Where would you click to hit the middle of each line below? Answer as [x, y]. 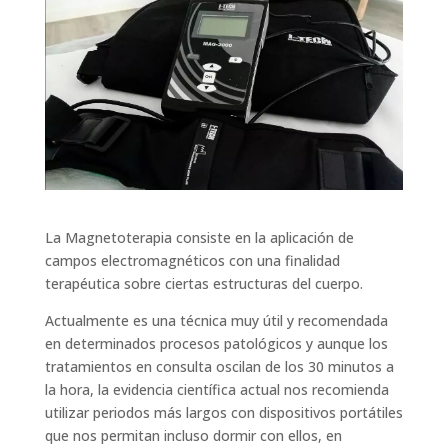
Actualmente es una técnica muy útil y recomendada [216, 320]
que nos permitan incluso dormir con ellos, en [193, 435]
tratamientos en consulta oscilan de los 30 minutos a [219, 366]
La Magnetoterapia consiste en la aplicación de [199, 237]
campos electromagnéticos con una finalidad [192, 260]
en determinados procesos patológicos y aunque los [216, 343]
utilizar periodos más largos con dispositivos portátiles [223, 412]
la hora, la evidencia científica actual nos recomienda [216, 389]
